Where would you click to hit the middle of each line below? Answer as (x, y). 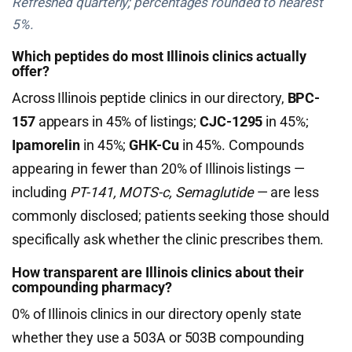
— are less (286, 192)
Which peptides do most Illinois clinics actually (159, 56)
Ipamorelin (46, 145)
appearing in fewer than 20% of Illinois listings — (158, 169)
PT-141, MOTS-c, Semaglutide (162, 192)
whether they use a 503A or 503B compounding (158, 337)
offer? (31, 71)
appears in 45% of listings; (117, 121)
